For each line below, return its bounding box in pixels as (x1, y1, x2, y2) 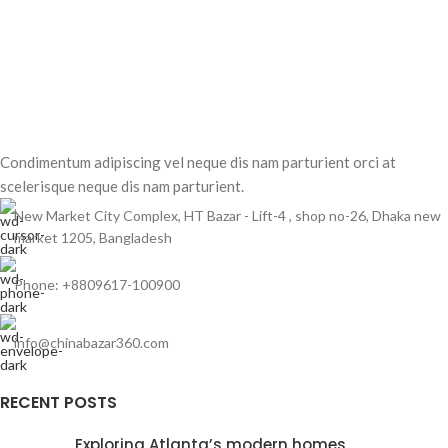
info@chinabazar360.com (14, 334, 169, 351)
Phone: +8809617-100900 (14, 276, 180, 293)
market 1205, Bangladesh (14, 229, 172, 246)
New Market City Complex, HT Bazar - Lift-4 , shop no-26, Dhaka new (14, 207, 441, 224)
